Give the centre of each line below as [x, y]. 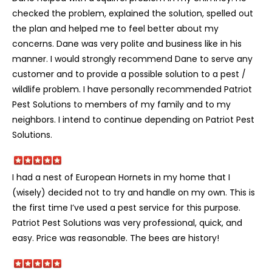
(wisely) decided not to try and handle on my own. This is [134, 192]
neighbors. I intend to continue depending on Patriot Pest [133, 119]
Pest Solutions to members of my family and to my [121, 104]
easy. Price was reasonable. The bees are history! [116, 238]
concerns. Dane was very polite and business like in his [127, 43]
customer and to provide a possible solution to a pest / [129, 74]
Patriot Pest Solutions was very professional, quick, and [127, 223]
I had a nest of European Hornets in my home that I [121, 177]
